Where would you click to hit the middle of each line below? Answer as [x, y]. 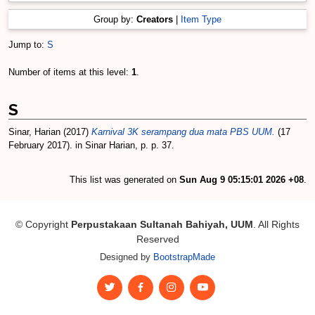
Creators [155, 19]
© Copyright [43, 224]
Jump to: [28, 45]
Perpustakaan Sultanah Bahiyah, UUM [162, 224]
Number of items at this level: [70, 72]
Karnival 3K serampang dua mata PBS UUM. [183, 132]
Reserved [157, 239]
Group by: [115, 19]
